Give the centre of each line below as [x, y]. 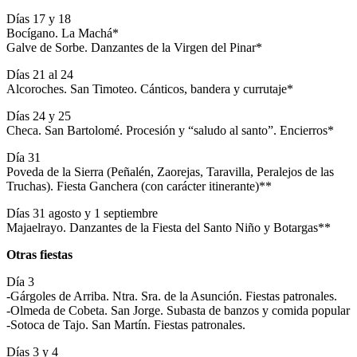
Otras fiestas [39, 254]
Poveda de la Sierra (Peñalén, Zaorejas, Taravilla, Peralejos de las [170, 171]
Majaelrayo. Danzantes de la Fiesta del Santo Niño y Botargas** [169, 227]
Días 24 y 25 [39, 116]
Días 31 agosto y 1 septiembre [82, 213]
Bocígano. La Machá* [63, 33]
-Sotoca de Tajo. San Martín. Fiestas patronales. [126, 324]
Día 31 [24, 157]
